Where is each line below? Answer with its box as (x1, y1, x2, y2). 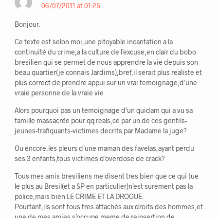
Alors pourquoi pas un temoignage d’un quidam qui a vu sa (15, 106, 193, 115)
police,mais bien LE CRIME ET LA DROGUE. (15, 192, 144, 201)
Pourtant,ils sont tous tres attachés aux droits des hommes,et (15, 202, 203, 211)
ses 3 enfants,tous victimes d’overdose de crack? (15, 154, 165, 163)
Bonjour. (15, 20, 40, 29)
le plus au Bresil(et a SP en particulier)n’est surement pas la (15, 182, 193, 191)
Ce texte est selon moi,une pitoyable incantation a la (15, 37, 173, 46)
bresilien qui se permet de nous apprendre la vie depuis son (15, 58, 198, 67)
